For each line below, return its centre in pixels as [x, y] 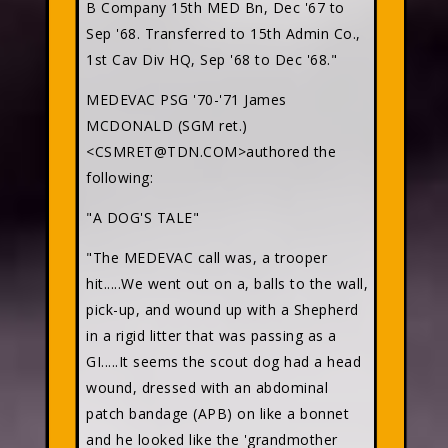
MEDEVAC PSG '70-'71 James [186, 99]
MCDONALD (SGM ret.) [167, 125]
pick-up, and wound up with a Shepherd [222, 309]
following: [119, 177]
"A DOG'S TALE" [142, 217]
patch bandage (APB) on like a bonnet [217, 413]
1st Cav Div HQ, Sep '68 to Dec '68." [211, 59]
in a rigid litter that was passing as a [211, 335]
